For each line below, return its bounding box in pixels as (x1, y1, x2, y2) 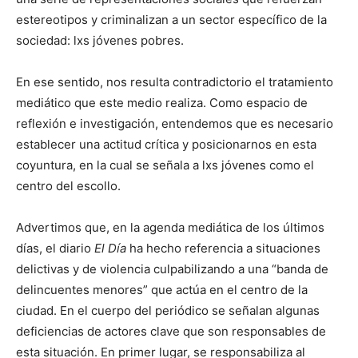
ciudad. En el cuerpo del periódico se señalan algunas (16, 302, 320, 318)
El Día (94, 240, 126, 256)
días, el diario (16, 240, 94, 256)
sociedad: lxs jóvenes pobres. (16, 32, 184, 48)
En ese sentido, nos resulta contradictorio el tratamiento (16, 74, 333, 89)
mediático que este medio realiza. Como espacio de (16, 94, 308, 110)
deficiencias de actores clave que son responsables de (16, 323, 326, 339)
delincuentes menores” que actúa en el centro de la (16, 281, 308, 297)
